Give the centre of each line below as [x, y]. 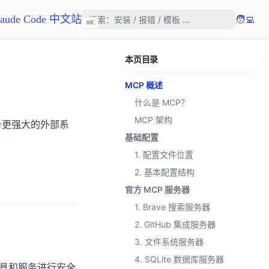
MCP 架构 [153, 120]
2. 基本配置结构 [165, 172]
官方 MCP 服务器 [157, 189]
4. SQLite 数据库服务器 [179, 259]
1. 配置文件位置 [164, 155]
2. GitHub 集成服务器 [175, 224]
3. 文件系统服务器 [169, 242]
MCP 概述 [144, 85]
